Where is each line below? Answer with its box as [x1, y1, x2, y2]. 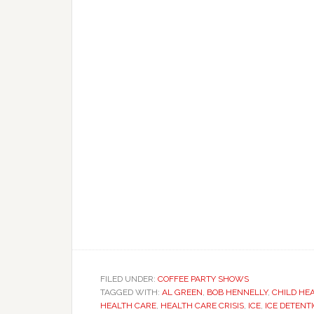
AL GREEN [162, 287, 203, 297]
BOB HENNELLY [207, 287, 268, 297]
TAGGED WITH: [100, 287, 162, 297]
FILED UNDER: [100, 274, 158, 284]
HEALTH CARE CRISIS [161, 301, 244, 310]
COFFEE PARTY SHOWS [158, 274, 249, 284]
